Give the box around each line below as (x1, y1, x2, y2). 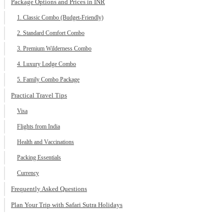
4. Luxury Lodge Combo (17, 60, 76, 68)
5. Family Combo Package (17, 76, 79, 83)
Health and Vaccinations (17, 138, 74, 146)
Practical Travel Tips (11, 91, 67, 99)
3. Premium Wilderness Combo (17, 45, 91, 52)
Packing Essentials (17, 154, 61, 161)
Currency (17, 169, 39, 177)
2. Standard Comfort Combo (17, 29, 84, 37)
